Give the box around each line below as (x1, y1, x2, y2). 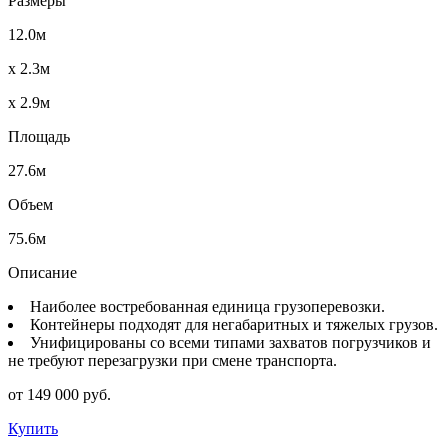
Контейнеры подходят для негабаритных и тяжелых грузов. (30, 315, 438, 333)
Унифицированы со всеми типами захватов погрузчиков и (30, 333, 431, 351)
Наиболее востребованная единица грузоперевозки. (30, 297, 385, 315)
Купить (8, 419, 58, 437)
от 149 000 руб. (8, 385, 111, 403)
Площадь (8, 127, 70, 145)
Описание (8, 263, 77, 281)
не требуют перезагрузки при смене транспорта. (8, 351, 337, 369)
